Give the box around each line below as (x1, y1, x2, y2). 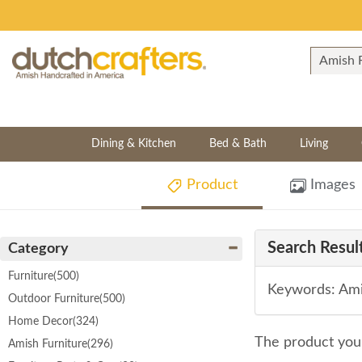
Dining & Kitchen (90, 138, 176, 149)
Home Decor (8, 316, 73, 327)
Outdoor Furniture (8, 293, 99, 305)
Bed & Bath (208, 138, 267, 149)
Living (299, 138, 328, 149)
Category (8, 242, 69, 256)
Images (306, 178, 356, 192)
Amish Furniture (8, 339, 87, 350)
